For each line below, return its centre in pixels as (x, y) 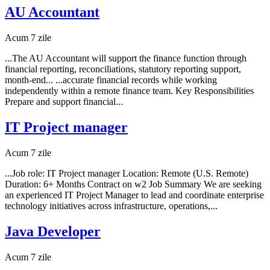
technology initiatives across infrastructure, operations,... (111, 206)
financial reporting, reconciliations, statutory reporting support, (123, 69)
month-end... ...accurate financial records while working (111, 80)
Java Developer (53, 231)
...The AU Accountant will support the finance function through (126, 58)
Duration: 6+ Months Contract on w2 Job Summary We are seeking (133, 184)
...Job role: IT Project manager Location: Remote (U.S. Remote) (127, 173)
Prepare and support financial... (64, 101)
